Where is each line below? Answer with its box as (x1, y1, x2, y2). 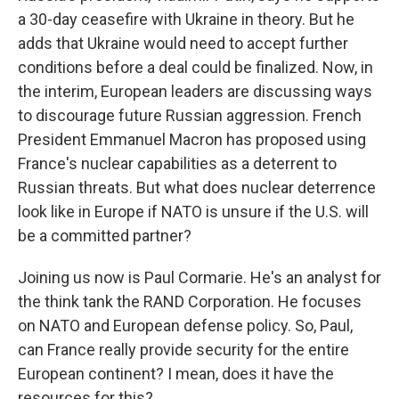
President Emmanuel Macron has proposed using (18, 130, 366, 149)
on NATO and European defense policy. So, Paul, (18, 316, 353, 335)
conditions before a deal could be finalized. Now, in (18, 58, 373, 77)
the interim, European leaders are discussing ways (18, 82, 372, 101)
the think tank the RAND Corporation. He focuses (18, 292, 362, 311)
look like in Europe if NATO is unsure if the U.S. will (18, 202, 369, 221)
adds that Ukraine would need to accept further (18, 34, 348, 53)
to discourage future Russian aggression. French (18, 106, 362, 125)
